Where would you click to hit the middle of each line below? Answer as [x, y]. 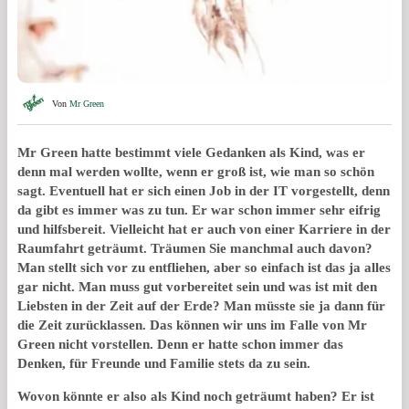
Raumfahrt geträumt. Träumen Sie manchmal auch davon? [195, 248]
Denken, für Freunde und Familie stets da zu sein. [164, 363]
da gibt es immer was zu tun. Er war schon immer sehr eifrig [199, 210]
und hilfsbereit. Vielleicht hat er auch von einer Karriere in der [204, 229]
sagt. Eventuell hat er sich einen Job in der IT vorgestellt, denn [204, 190]
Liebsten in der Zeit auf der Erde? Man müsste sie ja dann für [201, 305]
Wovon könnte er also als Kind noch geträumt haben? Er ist [196, 396]
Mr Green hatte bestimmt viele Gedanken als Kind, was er [191, 152]
